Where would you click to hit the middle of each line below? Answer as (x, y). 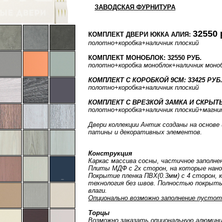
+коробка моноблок (143, 65)
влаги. (98, 191)
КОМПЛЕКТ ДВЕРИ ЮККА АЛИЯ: (139, 34)
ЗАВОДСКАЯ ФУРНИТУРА (135, 7)
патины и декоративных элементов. (145, 132)
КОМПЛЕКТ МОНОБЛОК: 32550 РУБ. (145, 58)
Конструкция (110, 153)
